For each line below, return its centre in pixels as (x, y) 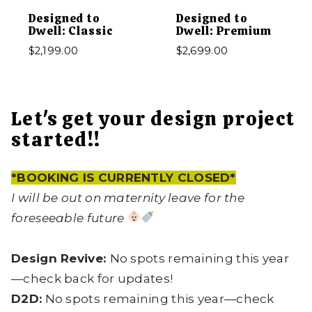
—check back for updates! (92, 278)
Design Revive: (61, 258)
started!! (56, 140)
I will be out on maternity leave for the (128, 197)
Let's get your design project (153, 119)
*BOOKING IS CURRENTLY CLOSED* (124, 177)
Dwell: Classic (71, 30)
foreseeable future (68, 218)
